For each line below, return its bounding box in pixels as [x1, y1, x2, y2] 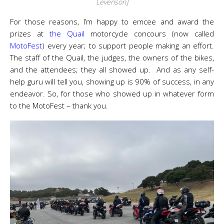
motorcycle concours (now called [84, 28, 214, 38]
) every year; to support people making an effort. [42, 40, 214, 50]
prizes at [10, 28, 49, 38]
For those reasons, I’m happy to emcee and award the [10, 16, 214, 26]
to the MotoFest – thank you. [10, 100, 108, 110]
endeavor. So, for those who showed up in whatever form [10, 88, 214, 98]
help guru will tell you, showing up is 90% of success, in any [10, 76, 214, 86]
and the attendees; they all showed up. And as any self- [10, 64, 214, 74]
